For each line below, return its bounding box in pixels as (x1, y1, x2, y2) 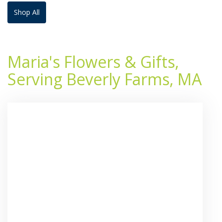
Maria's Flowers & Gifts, (7, 51, 179, 72)
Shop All (14, 7, 40, 17)
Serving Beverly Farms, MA (7, 68, 202, 90)
